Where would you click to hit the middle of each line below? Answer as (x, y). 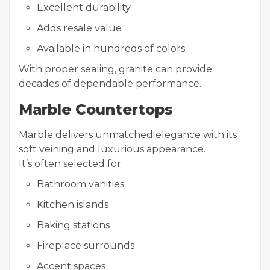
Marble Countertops (96, 109)
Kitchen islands (73, 205)
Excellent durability (84, 8)
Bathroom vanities (80, 184)
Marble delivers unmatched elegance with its (128, 135)
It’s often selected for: (71, 164)
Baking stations (73, 225)
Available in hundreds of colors (111, 49)
